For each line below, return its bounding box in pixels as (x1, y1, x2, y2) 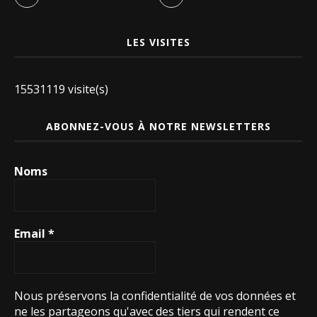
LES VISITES (127, 35, 190, 49)
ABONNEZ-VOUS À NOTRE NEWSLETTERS (46, 119, 271, 133)
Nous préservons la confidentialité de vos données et (14, 287, 296, 304)
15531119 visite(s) (14, 81, 108, 97)
